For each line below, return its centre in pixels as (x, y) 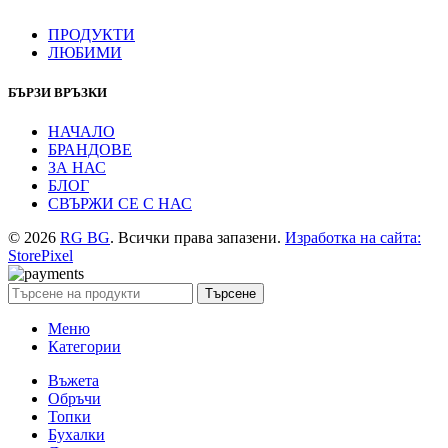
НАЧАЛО (81, 131)
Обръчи (74, 398)
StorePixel (40, 255)
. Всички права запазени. (197, 237)
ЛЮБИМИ (85, 53)
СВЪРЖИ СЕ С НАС (120, 203)
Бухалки (76, 434)
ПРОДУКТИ (91, 35)
